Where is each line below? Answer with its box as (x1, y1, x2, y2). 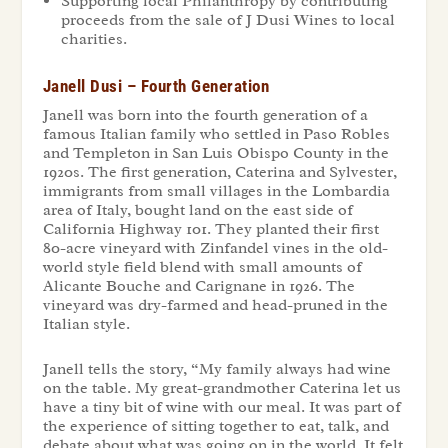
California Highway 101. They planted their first (42, 219, 379, 240)
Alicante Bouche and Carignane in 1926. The (42, 276, 355, 297)
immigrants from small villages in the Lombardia (42, 181, 390, 202)
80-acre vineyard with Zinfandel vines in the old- (42, 238, 388, 259)
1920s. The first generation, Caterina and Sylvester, (42, 162, 397, 183)
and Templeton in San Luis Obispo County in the (42, 143, 389, 164)
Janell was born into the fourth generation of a (42, 105, 368, 126)
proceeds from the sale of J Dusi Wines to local (60, 10, 395, 31)
